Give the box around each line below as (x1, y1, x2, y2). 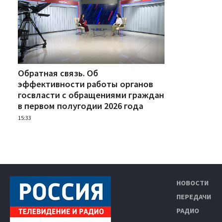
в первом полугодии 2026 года (18, 100, 143, 111)
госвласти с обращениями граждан (18, 89, 164, 101)
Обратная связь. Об (18, 67, 98, 79)
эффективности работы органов (18, 78, 153, 90)
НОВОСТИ (176, 178, 209, 187)
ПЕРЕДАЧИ (176, 192, 211, 201)
